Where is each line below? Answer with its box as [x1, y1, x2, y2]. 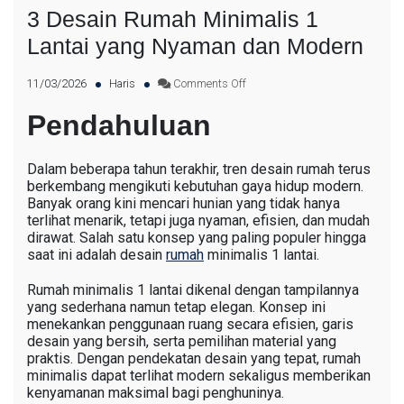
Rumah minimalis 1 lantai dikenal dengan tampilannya [27, 281, 359, 299]
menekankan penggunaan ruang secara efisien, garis [27, 316, 353, 334]
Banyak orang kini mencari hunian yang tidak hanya [27, 195, 340, 213]
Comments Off [173, 77, 246, 91]
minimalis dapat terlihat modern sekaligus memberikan [27, 367, 371, 385]
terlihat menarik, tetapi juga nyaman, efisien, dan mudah [27, 212, 370, 230]
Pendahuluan [27, 109, 211, 142]
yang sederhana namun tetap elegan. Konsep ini [27, 298, 326, 317]
